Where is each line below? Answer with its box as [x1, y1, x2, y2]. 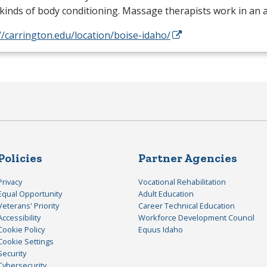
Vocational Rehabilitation [138, 176, 226, 188]
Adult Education [138, 188, 194, 200]
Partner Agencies [138, 151, 237, 166]
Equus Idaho [138, 224, 183, 235]
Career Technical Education [138, 200, 235, 212]
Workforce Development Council [138, 212, 254, 223]
